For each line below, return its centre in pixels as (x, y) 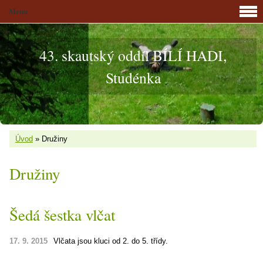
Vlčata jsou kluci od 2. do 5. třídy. (111, 241)
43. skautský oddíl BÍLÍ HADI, (133, 55)
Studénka (133, 77)
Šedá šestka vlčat (62, 215)
